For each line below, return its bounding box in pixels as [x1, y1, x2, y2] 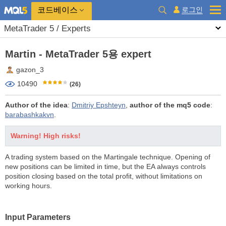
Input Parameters [5, 213, 71, 221]
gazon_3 [16, 66, 44, 74]
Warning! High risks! [11, 132, 81, 140]
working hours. [5, 182, 52, 190]
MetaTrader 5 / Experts [4, 24, 91, 33]
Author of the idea [5, 101, 68, 109]
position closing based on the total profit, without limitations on [5, 172, 202, 180]
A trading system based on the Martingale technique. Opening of [5, 153, 210, 161]
